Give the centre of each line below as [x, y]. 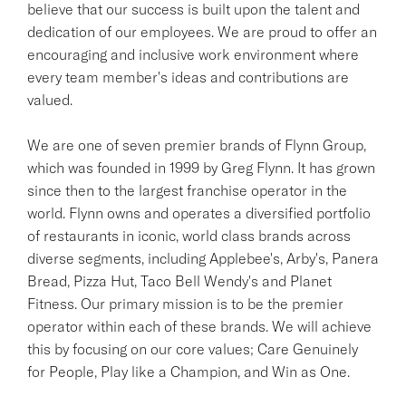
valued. [50, 99]
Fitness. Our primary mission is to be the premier [185, 303]
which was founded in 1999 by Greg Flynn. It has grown [201, 167]
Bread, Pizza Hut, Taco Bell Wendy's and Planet [179, 280]
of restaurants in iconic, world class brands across [189, 235]
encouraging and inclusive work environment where [193, 54]
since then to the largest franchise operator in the [187, 190]
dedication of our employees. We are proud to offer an [202, 31]
